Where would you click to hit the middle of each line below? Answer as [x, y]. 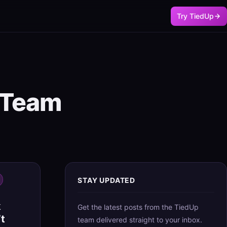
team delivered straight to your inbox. [140, 220]
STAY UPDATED [107, 180]
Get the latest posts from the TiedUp [138, 207]
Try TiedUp [195, 16]
